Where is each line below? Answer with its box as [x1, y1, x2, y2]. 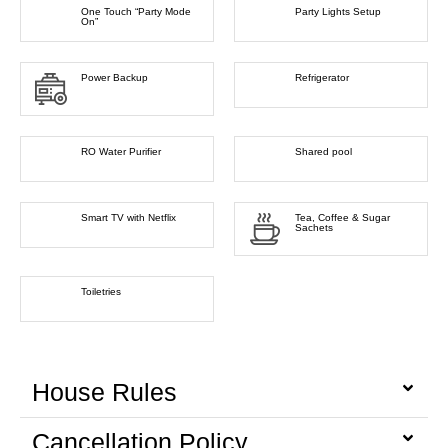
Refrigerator [295, 72, 349, 84]
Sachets [295, 222, 333, 234]
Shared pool [295, 146, 352, 158]
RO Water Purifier [81, 146, 161, 158]
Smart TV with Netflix [81, 212, 176, 224]
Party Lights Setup [295, 6, 381, 18]
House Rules [32, 378, 177, 407]
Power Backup [81, 72, 148, 84]
